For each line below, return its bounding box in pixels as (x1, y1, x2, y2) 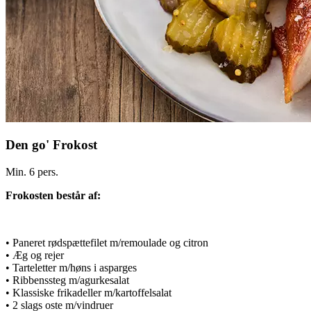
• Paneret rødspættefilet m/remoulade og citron (6, 237, 208, 249)
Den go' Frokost (6, 137, 97, 153)
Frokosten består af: (6, 190, 101, 202)
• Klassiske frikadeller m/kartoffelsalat (6, 287, 171, 299)
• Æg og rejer (6, 249, 64, 262)
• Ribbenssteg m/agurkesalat (6, 274, 129, 287)
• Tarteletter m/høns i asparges (6, 262, 137, 274)
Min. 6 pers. (6, 166, 58, 178)
